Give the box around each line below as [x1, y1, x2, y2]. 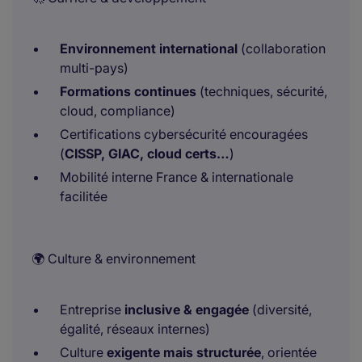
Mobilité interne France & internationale [60, 169, 293, 185]
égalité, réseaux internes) [60, 321, 210, 337]
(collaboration [238, 40, 326, 57]
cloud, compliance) [60, 103, 175, 119]
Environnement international [60, 40, 238, 57]
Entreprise [60, 301, 124, 318]
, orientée [261, 344, 317, 360]
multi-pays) [60, 60, 128, 76]
